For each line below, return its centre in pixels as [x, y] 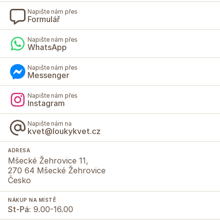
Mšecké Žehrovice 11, [48, 161]
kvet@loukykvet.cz [64, 131]
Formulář [44, 19]
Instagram [46, 103]
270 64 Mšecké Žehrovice [57, 170]
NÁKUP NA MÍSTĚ [32, 200]
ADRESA [19, 150]
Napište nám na [50, 123]
